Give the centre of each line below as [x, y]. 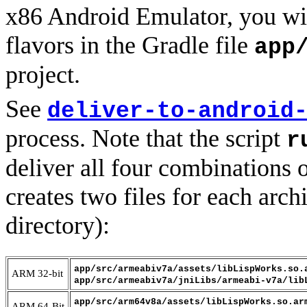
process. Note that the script [146, 139]
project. [43, 75]
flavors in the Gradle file [130, 46]
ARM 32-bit [37, 274]
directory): [58, 226]
